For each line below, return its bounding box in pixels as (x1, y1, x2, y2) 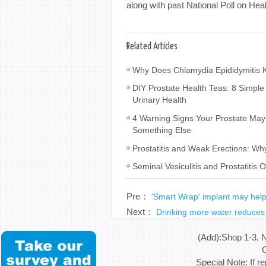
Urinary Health (132, 94, 186, 105)
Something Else (132, 125, 191, 135)
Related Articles (126, 42, 178, 51)
